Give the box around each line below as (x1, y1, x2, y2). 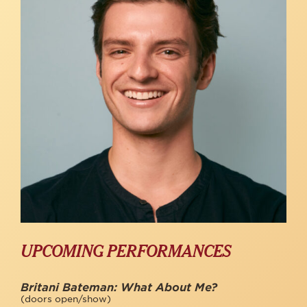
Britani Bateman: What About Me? (21, 281, 217, 294)
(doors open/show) (21, 294, 111, 304)
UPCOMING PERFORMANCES (21, 244, 231, 260)
